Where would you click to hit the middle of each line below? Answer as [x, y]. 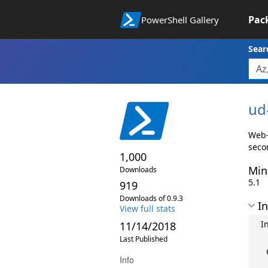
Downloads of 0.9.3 [151, 198]
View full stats [147, 208]
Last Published [143, 239]
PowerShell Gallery [180, 20]
